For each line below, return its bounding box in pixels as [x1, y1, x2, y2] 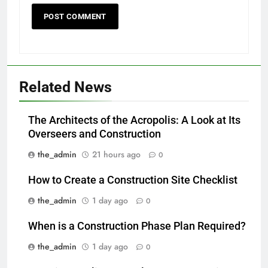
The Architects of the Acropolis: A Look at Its [28, 114, 240, 126]
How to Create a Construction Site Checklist [28, 173, 237, 186]
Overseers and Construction [28, 127, 161, 140]
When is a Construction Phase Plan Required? [28, 220, 246, 232]
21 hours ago [92, 148, 141, 160]
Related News [19, 78, 112, 96]
